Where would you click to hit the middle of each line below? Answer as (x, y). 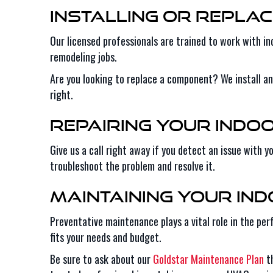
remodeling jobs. (83, 57)
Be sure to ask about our (101, 259)
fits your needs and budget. (106, 237)
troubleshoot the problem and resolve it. (133, 166)
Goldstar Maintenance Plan (208, 259)
